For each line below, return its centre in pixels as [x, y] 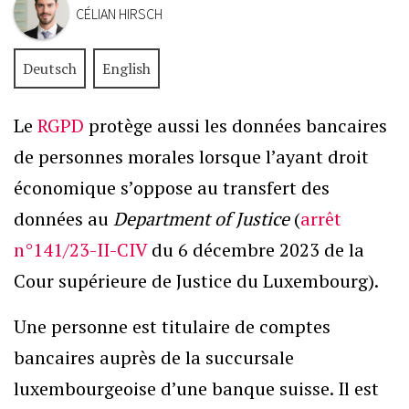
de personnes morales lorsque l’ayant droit [191, 157]
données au [63, 219]
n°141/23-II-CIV [80, 250]
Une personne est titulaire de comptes [172, 326]
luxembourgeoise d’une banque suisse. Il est [196, 388]
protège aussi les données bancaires [236, 126]
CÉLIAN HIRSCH [119, 13]
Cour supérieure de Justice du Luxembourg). [196, 281]
